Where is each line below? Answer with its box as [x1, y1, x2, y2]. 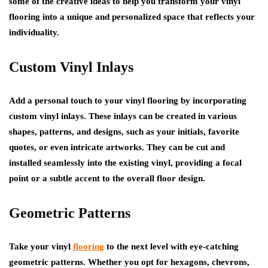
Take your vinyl [9, 242, 73, 251]
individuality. [9, 28, 59, 37]
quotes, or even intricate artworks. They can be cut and [9, 142, 225, 152]
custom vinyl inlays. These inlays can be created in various [9, 111, 237, 121]
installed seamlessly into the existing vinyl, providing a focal [9, 158, 242, 167]
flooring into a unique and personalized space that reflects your [9, 12, 255, 22]
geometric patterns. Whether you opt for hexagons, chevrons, [9, 257, 249, 267]
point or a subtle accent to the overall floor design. [9, 173, 205, 183]
